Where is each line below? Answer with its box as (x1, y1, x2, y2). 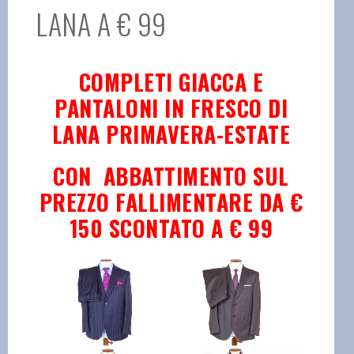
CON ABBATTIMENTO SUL (53, 159, 289, 192)
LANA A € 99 (36, 2, 167, 44)
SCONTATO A (108, 211, 230, 244)
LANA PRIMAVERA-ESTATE (51, 117, 291, 150)
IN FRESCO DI (164, 91, 288, 124)
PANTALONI (55, 91, 164, 124)
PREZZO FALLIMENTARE (39, 185, 259, 218)
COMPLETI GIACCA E (78, 65, 264, 98)
